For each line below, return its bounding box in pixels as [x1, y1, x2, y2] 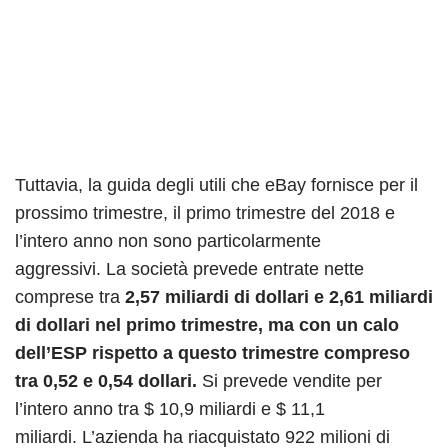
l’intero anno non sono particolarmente [15, 230, 321, 251]
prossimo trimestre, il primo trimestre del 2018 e [15, 202, 395, 223]
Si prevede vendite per [202, 370, 382, 391]
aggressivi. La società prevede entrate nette [15, 258, 364, 279]
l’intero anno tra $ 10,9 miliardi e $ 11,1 [15, 398, 325, 419]
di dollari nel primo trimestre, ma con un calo [15, 314, 399, 335]
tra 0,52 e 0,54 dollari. [15, 370, 202, 391]
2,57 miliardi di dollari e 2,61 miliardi [125, 286, 433, 307]
